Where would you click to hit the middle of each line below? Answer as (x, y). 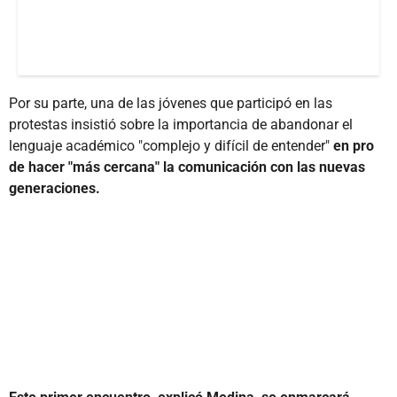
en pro (354, 145)
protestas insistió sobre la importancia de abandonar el (181, 124)
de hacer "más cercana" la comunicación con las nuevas (187, 167)
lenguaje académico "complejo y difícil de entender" (171, 145)
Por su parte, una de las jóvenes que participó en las (171, 103)
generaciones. (54, 188)
